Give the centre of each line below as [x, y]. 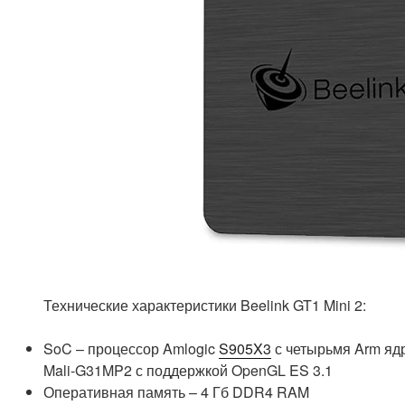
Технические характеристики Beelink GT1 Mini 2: [205, 306]
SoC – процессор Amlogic [131, 349]
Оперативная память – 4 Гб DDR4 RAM [176, 392]
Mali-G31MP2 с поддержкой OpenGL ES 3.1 [188, 371]
